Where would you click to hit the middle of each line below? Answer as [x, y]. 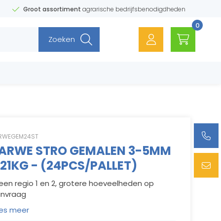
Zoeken [62, 39]
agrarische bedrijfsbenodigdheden [133, 9]
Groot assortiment [52, 9]
